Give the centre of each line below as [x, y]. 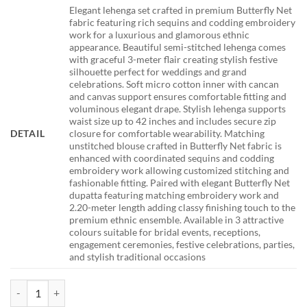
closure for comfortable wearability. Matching [167, 133]
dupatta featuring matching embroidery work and [174, 195]
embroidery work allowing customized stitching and [180, 170]
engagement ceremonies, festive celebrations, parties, [182, 244]
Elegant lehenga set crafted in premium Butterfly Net [181, 10]
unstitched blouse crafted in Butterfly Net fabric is [176, 145]
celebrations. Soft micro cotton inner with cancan [174, 84]
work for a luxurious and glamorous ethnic [160, 34]
